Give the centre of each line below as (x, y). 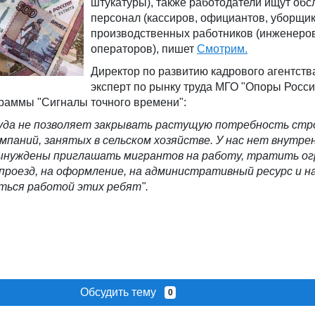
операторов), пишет (144, 49)
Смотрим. (222, 49)
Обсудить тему (122, 292)
